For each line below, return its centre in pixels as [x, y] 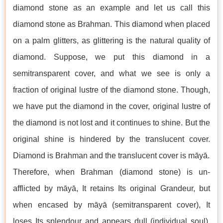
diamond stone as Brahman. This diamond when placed [111, 24]
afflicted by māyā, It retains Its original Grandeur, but [111, 189]
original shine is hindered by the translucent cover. [111, 139]
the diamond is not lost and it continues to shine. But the [111, 123]
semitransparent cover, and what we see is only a [111, 74]
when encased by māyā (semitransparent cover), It [111, 205]
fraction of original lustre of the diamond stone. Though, [111, 90]
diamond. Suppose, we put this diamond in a [111, 57]
